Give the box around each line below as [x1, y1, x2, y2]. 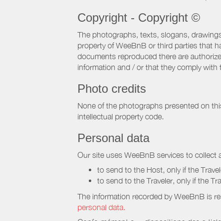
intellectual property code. [77, 112, 164, 121]
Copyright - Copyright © [77, 11, 200, 24]
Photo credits [77, 82, 146, 95]
